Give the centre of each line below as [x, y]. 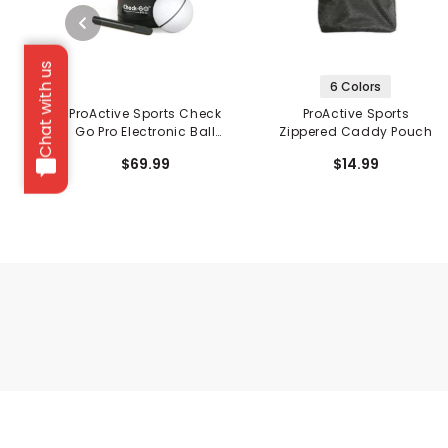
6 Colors [356, 86]
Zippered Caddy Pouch [356, 131]
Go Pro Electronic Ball [145, 131]
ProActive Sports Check [145, 113]
